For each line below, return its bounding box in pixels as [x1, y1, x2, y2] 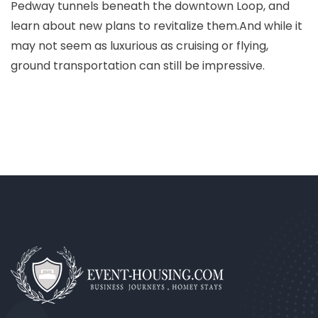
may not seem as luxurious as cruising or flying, [11, 38, 268, 54]
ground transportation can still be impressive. [11, 57, 265, 74]
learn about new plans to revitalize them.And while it [11, 18, 302, 34]
